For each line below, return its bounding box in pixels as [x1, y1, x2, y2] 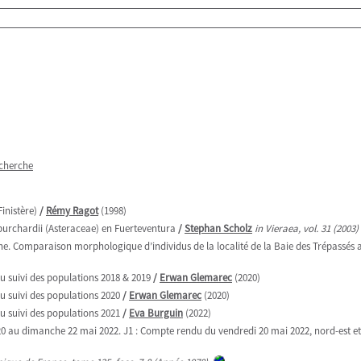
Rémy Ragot [46, 204, 98, 218]
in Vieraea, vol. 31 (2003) [255, 222, 359, 235]
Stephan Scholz [185, 222, 252, 235]
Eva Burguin [129, 306, 183, 320]
